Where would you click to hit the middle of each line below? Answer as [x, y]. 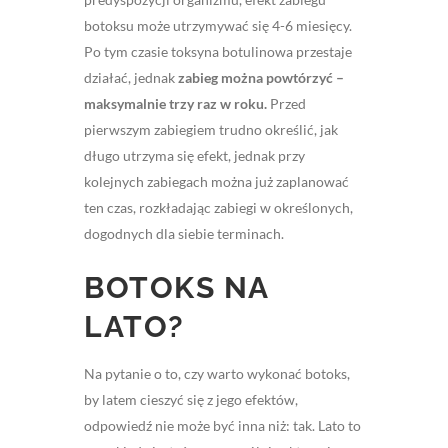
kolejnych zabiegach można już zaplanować [216, 182]
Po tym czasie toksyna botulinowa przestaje [218, 52]
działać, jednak [131, 78]
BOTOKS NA [176, 288]
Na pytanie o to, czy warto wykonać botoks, [217, 374]
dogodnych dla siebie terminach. [184, 234]
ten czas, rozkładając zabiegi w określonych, [218, 208]
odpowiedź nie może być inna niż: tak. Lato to [222, 426]
